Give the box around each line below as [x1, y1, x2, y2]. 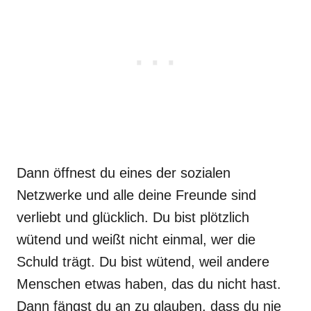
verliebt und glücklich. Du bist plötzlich [17, 210, 249, 225]
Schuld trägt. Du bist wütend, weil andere [17, 254, 269, 269]
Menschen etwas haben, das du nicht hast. [17, 276, 281, 292]
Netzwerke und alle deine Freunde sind [17, 187, 256, 203]
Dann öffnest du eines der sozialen [17, 165, 230, 180]
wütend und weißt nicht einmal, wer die [17, 232, 255, 247]
